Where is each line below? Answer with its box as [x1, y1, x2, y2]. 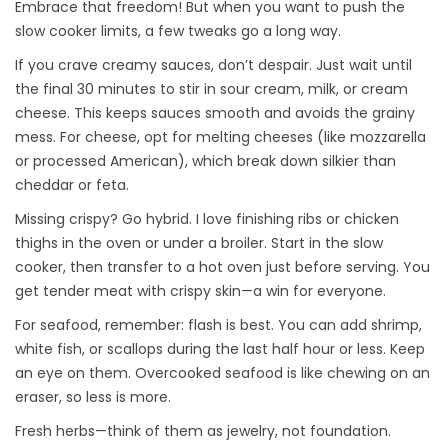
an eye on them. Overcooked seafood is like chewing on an [15, 363, 430, 384]
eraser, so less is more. [15, 387, 171, 408]
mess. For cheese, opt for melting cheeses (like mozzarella [15, 127, 426, 148]
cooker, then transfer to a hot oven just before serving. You [15, 257, 430, 278]
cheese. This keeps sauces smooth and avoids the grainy [15, 103, 415, 124]
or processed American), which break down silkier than [15, 151, 396, 172]
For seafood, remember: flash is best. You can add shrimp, [15, 315, 422, 336]
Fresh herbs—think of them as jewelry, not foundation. [15, 421, 391, 442]
